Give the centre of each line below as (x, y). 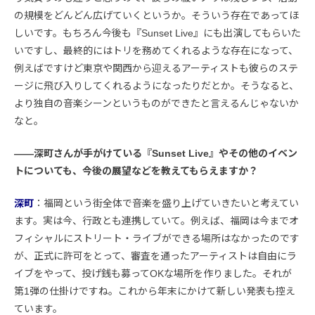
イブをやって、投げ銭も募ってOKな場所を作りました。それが (153, 274)
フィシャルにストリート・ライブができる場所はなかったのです (157, 239)
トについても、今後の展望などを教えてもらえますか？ (136, 171)
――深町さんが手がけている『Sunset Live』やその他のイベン (156, 154)
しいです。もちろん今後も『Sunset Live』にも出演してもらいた (157, 33)
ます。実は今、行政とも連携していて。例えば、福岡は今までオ (156, 221)
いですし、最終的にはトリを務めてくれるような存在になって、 (156, 51)
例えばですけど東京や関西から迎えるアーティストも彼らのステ (156, 69)
